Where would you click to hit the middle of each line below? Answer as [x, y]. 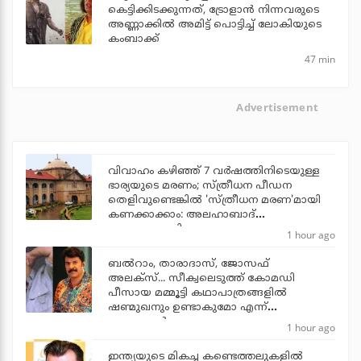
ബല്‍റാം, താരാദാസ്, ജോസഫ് [189, 265]
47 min [320, 59]
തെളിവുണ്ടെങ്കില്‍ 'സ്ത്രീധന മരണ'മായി [214, 201]
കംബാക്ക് [133, 39]
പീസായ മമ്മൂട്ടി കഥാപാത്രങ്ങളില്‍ [197, 294]
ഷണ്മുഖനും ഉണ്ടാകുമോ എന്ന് [188, 308]
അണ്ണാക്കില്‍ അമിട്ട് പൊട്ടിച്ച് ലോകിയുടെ [215, 25]
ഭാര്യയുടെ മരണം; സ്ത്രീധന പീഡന [200, 187]
